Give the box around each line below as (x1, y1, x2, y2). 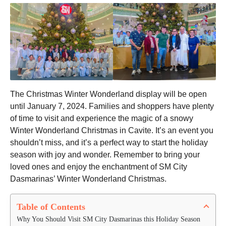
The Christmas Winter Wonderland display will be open (10, 90, 207, 99)
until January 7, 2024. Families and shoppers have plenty (10, 102, 214, 111)
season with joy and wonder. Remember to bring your (10, 150, 200, 159)
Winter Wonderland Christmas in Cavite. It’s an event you (10, 126, 213, 135)
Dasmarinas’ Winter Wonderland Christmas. (10, 175, 166, 184)
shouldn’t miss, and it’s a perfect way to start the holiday (10, 138, 208, 147)
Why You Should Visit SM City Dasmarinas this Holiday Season (17, 215, 200, 223)
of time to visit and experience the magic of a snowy (10, 114, 193, 123)
